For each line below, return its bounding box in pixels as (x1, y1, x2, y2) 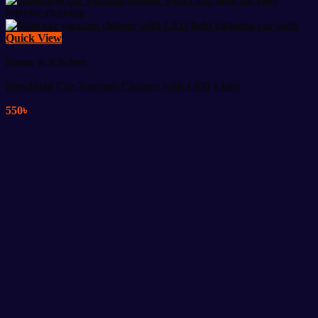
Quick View (6, 32, 62, 45)
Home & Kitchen (6, 56, 87, 69)
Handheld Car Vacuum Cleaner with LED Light (6, 80, 240, 93)
